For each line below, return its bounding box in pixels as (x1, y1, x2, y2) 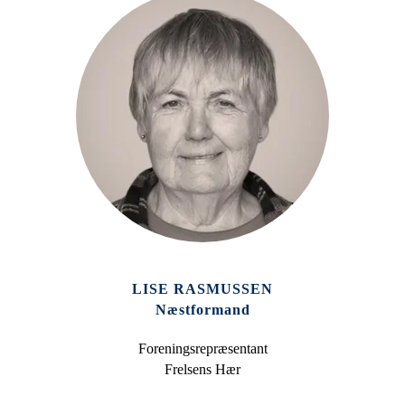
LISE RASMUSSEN (132, 281, 273, 297)
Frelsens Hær (165, 362, 240, 377)
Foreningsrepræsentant (137, 341, 268, 356)
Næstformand (155, 302, 250, 317)
